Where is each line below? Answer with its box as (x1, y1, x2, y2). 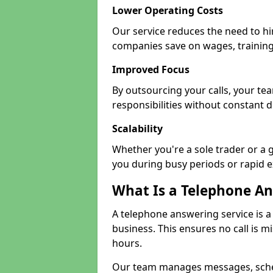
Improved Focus (112, 63, 190, 76)
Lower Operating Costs (112, 4, 223, 17)
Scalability (112, 122, 163, 135)
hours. (112, 236, 142, 250)
